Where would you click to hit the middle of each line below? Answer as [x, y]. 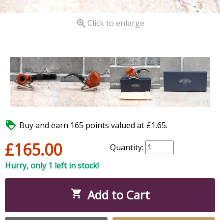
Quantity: [128, 147]
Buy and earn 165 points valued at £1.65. [93, 125]
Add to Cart [118, 194]
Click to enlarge [116, 23]
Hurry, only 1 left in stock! [52, 165]
